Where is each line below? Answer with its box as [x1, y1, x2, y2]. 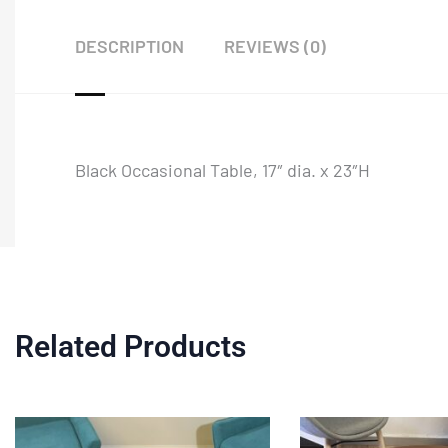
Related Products [15, 329, 246, 365]
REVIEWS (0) [224, 35, 326, 58]
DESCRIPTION [75, 35, 184, 58]
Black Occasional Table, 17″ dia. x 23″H [75, 159, 370, 182]
